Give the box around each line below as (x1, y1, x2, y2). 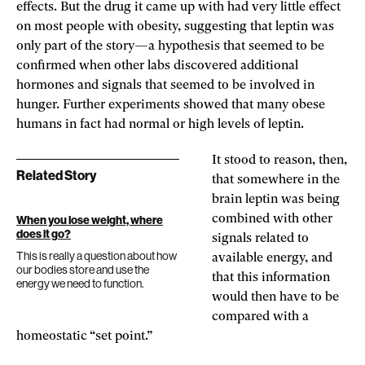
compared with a (212, 310, 309, 323)
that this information (212, 270, 330, 284)
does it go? (16, 226, 71, 241)
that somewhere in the (212, 173, 340, 187)
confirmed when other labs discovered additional (16, 59, 298, 73)
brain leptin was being (212, 192, 340, 206)
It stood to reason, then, (212, 153, 347, 167)
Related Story (16, 167, 96, 183)
